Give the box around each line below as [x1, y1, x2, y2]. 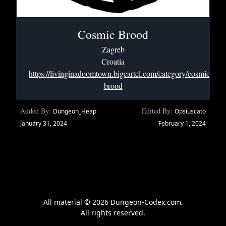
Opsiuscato [175, 107, 206, 116]
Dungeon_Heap [53, 107, 96, 116]
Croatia [101, 56, 125, 67]
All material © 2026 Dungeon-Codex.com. [43, 197, 183, 207]
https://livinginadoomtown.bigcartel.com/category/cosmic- [29, 68, 212, 79]
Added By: [20, 106, 51, 116]
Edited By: [142, 106, 173, 116]
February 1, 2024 [158, 119, 206, 128]
